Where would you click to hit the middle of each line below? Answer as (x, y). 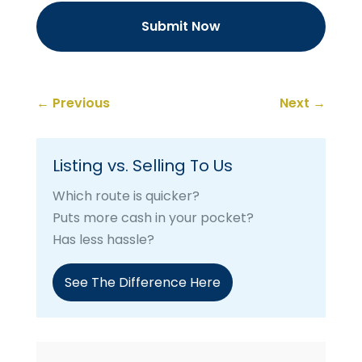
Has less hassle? (103, 240)
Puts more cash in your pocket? (153, 218)
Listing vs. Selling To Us (142, 166)
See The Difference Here (142, 283)
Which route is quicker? (126, 196)
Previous (81, 103)
